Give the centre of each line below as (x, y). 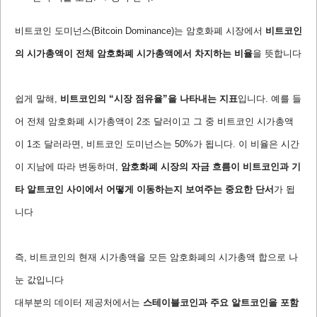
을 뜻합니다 (277, 54)
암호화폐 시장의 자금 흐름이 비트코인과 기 (211, 167)
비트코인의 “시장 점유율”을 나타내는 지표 (149, 99)
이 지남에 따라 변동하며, (68, 167)
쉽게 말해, (38, 99)
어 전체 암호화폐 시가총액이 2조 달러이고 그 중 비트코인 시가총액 (154, 122)
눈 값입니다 (39, 280)
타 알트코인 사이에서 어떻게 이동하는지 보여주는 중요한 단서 (144, 190)
